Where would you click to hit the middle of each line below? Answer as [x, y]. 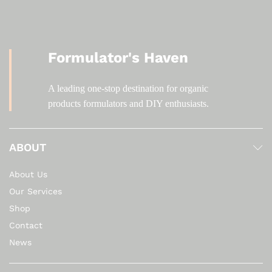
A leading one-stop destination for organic [128, 89]
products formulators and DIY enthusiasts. [128, 104]
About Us [28, 175]
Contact [26, 226]
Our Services [36, 192]
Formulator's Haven [118, 58]
